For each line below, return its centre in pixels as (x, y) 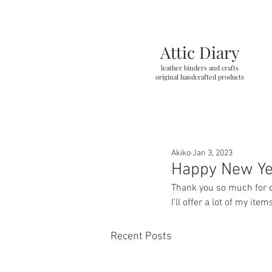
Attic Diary (200, 52)
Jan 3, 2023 (212, 153)
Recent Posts (141, 236)
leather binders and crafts (200, 67)
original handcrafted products (200, 76)
